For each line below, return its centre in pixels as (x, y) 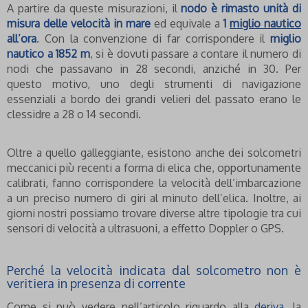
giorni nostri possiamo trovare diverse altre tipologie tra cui (154, 213)
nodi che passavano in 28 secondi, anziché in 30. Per (154, 69)
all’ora (22, 39)
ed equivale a (187, 24)
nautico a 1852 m (48, 54)
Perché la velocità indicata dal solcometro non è (154, 271)
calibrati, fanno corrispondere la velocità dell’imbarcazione (154, 183)
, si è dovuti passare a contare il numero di (195, 54)
